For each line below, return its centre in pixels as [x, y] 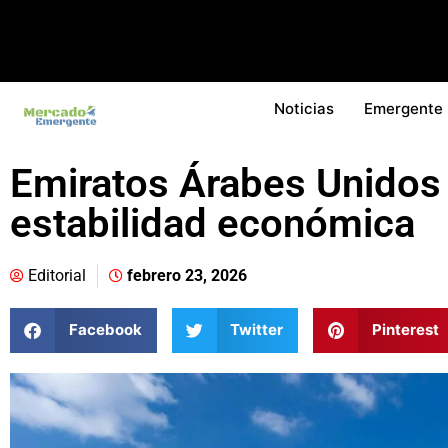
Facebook [105, 330]
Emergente [403, 108]
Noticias [304, 108]
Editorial [57, 275]
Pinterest [405, 330]
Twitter [256, 330]
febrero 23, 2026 [187, 275]
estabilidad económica [212, 223]
